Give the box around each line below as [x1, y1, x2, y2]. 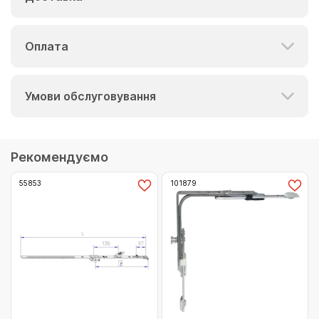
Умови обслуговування [25, 89, 156, 103]
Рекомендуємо [11, 150, 108, 164]
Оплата [25, 39, 68, 53]
